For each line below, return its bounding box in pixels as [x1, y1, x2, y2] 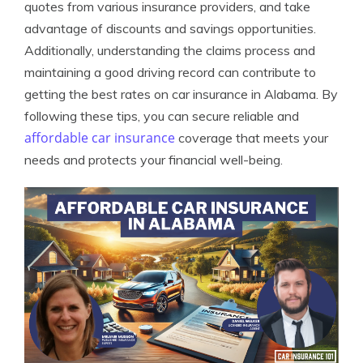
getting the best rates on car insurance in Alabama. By [24, 86, 338, 103]
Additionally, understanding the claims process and [24, 42, 315, 59]
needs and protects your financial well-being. [24, 152, 283, 169]
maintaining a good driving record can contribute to [24, 64, 316, 81]
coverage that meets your [175, 130, 328, 147]
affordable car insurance [24, 129, 175, 147]
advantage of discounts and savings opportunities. [24, 20, 316, 37]
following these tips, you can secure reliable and [24, 108, 299, 125]
